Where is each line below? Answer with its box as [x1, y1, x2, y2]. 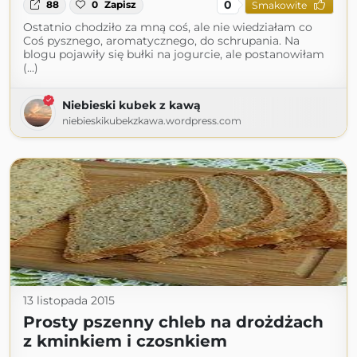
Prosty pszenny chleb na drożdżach [23, 312, 324, 332]
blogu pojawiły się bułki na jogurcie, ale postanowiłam [23, 47, 324, 62]
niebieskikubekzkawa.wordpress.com [62, 115, 241, 127]
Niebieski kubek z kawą [62, 98, 201, 113]
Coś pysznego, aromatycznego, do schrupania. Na [23, 33, 300, 49]
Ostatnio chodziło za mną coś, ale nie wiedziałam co [23, 20, 312, 35]
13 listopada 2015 [23, 293, 115, 308]
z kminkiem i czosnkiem [23, 331, 227, 351]
